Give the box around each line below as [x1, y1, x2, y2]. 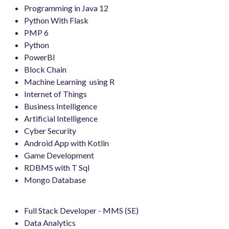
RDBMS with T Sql [24, 163, 89, 172]
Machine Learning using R [24, 77, 114, 86]
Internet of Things [24, 89, 87, 99]
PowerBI [24, 52, 55, 62]
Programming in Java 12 [24, 3, 108, 13]
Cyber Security [24, 126, 76, 135]
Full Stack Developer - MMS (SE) [24, 205, 139, 215]
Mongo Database [24, 175, 86, 185]
